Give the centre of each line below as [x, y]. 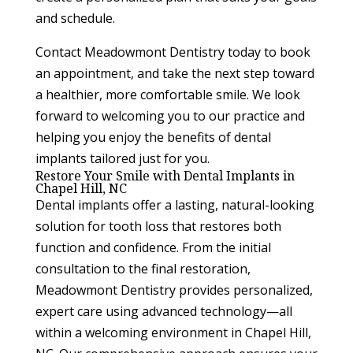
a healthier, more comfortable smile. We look [167, 95]
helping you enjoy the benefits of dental [153, 137]
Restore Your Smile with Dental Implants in [165, 176]
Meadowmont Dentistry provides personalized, [174, 290]
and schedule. [75, 19]
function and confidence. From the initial [153, 248]
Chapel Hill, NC [81, 189]
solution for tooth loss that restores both [158, 227]
